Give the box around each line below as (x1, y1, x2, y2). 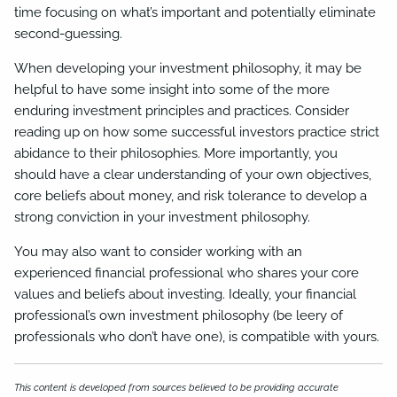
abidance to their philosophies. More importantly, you (14, 144, 339, 161)
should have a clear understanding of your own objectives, (14, 166, 372, 183)
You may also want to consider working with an (14, 243, 303, 260)
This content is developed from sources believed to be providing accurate (14, 381, 339, 394)
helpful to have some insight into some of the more (14, 81, 331, 97)
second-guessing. (14, 25, 123, 42)
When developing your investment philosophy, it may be (14, 59, 362, 76)
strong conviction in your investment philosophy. (14, 208, 311, 225)
